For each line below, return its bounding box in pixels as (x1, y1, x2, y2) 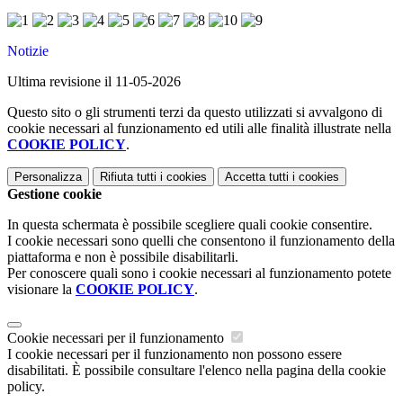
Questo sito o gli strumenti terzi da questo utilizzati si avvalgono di (7, 104, 382, 121)
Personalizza (14, 170, 82, 184)
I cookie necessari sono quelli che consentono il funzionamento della (7, 233, 395, 249)
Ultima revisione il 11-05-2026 (7, 74, 181, 90)
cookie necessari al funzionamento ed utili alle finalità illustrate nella (7, 121, 391, 137)
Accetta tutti (225, 170, 289, 184)
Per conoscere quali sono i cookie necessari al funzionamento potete (7, 265, 391, 282)
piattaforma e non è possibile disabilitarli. (7, 249, 238, 265)
